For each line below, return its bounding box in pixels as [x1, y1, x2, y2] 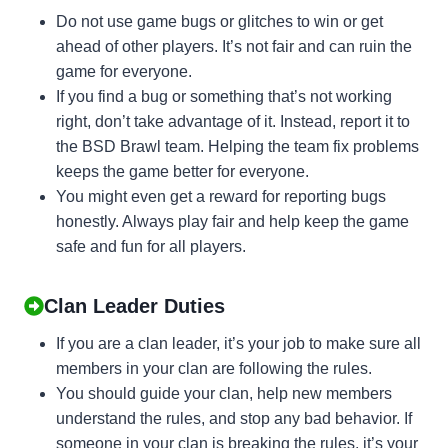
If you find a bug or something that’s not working [56, 87, 392, 105]
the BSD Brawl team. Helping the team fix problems [56, 137, 419, 155]
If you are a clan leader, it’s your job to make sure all [56, 334, 421, 352]
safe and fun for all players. [56, 237, 246, 255]
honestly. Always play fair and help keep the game [56, 212, 409, 230]
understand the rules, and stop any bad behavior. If [56, 409, 412, 427]
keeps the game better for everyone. [56, 162, 309, 180]
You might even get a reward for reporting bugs [56, 187, 386, 205]
